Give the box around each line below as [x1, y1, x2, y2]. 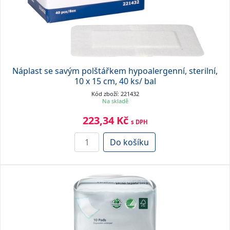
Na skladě [102, 97, 128, 105]
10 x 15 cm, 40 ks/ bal [74, 75, 156, 87]
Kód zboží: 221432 [91, 89, 139, 98]
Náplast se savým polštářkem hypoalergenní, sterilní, [12, 65, 218, 76]
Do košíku [110, 136, 149, 148]
